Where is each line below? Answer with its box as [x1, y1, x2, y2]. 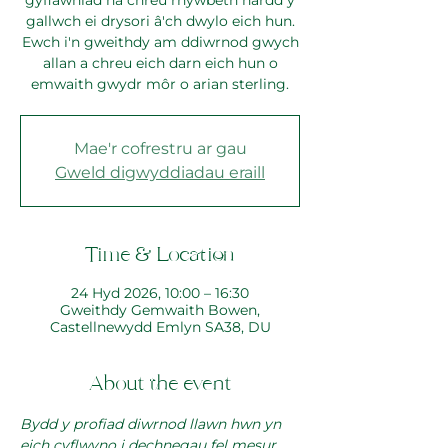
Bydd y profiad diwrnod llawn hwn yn [20, 415, 285, 434]
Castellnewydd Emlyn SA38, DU [49, 318, 271, 337]
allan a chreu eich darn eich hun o [42, 54, 278, 73]
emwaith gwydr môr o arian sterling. [31, 75, 289, 94]
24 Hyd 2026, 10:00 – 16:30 [71, 284, 249, 303]
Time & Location [85, 242, 235, 271]
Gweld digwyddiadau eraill [55, 163, 265, 183]
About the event [88, 371, 232, 400]
